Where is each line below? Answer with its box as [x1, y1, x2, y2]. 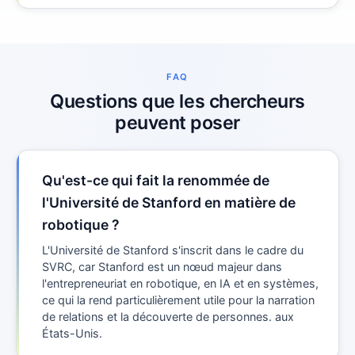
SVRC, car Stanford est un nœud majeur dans [42, 259, 282, 273]
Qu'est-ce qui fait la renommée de [42, 172, 269, 189]
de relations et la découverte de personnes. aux [42, 309, 294, 323]
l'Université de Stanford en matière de [42, 194, 296, 212]
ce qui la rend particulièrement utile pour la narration [42, 292, 315, 307]
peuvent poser [115, 110, 240, 134]
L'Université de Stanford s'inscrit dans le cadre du [42, 242, 303, 257]
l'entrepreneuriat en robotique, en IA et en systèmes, [42, 276, 319, 290]
